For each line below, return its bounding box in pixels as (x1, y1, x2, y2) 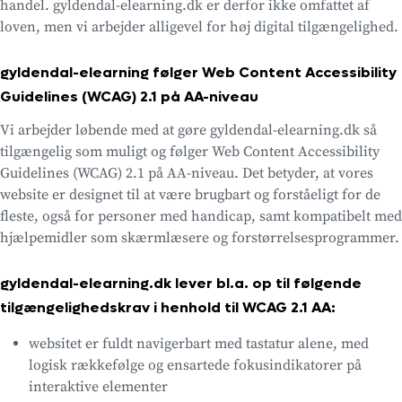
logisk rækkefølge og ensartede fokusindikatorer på (29, 355, 362, 374)
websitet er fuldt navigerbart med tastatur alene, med (29, 334, 369, 353)
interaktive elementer (29, 377, 168, 396)
